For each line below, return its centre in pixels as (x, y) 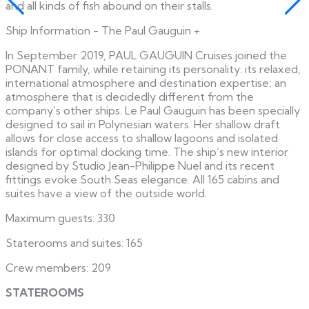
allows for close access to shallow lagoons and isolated (142, 138)
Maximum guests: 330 (60, 218)
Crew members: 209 (58, 267)
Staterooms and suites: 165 (74, 242)
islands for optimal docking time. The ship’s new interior (147, 151)
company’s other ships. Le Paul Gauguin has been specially (153, 110)
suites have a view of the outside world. (106, 193)
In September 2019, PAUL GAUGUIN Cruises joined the (146, 55)
